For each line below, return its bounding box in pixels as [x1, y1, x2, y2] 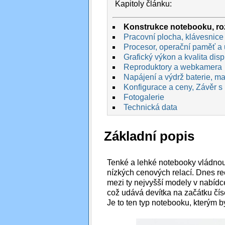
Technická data [123, 102, 177, 111]
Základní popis [104, 129, 194, 144]
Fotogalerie [123, 92, 164, 101]
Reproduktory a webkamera [123, 62, 222, 71]
